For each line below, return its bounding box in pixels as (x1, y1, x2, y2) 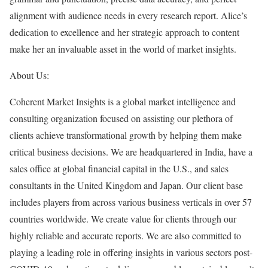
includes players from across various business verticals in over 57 (10, 195, 252, 208)
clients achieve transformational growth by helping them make (10, 128, 242, 141)
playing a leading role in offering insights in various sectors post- (10, 245, 252, 258)
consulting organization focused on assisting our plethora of (10, 111, 233, 124)
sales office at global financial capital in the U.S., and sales (10, 162, 229, 175)
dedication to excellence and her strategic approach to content (10, 25, 239, 38)
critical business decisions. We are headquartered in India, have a (10, 145, 252, 158)
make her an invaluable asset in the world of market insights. (10, 42, 236, 55)
